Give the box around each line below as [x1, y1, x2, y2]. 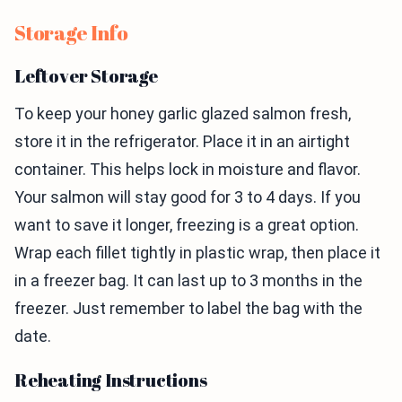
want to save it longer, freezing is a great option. [14, 215, 359, 234]
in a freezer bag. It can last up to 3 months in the [14, 271, 363, 290]
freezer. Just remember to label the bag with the [14, 299, 363, 318]
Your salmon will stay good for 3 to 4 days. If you [14, 188, 361, 206]
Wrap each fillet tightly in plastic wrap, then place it [14, 243, 380, 262]
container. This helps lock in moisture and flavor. [14, 160, 361, 179]
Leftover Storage [14, 64, 158, 88]
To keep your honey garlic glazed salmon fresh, [14, 104, 351, 123]
